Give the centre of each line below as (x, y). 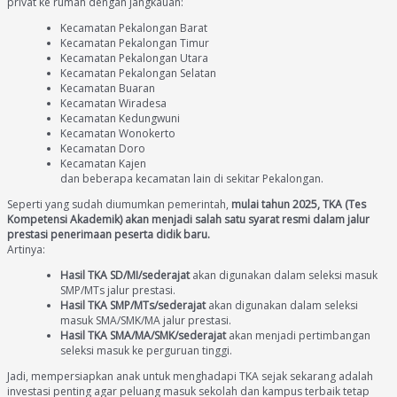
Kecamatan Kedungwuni (120, 118)
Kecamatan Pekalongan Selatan (138, 73)
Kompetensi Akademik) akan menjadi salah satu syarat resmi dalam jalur (188, 219)
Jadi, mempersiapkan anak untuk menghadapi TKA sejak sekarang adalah (190, 376)
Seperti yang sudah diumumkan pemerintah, (119, 204)
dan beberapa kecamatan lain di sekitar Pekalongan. (192, 178)
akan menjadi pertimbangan (298, 335)
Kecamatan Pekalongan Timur (135, 43)
